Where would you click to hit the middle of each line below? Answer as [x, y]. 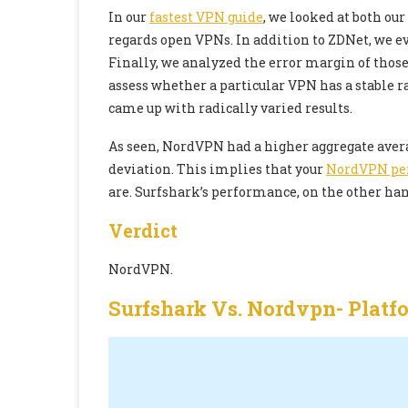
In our [129, 17]
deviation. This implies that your [217, 169]
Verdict [143, 231]
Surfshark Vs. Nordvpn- [228, 309]
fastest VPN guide [206, 17]
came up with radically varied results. [230, 108]
